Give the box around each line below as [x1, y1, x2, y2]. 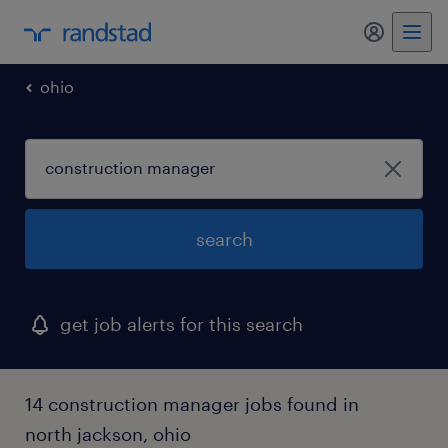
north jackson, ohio [25, 423, 191, 445]
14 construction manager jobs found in [25, 393, 359, 415]
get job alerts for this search [60, 313, 303, 335]
